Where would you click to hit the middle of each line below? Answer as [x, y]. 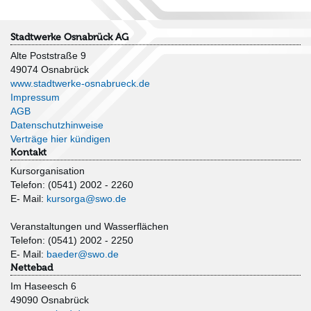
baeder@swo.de [83, 254]
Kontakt [28, 153]
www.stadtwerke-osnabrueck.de [80, 84]
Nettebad [32, 268]
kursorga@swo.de [86, 199]
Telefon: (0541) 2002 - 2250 [72, 241]
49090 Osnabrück [50, 300]
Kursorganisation [48, 171]
